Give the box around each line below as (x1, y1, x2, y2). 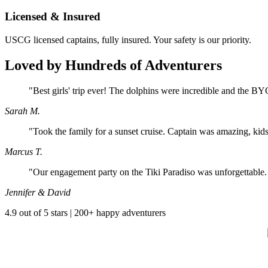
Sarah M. (5, 105, 40, 116)
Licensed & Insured (5, 10, 100, 23)
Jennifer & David (5, 187, 71, 197)
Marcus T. (5, 146, 42, 157)
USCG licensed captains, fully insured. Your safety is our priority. (5, 35, 251, 45)
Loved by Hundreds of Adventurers (5, 57, 222, 73)
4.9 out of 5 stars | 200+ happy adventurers (5, 207, 166, 218)
